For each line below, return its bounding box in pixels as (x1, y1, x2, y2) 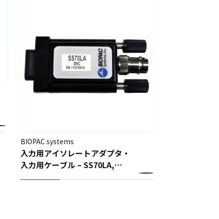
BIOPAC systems (21, 136, 74, 146)
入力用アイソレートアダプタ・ (21, 147, 131, 159)
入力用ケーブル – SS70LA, (21, 158, 115, 171)
